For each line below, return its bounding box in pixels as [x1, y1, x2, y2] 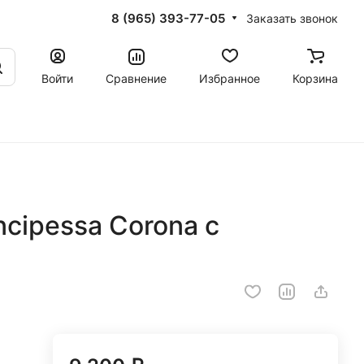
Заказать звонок [246, 11, 338, 25]
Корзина [292, 71, 338, 85]
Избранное [199, 71, 260, 85]
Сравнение [106, 71, 167, 85]
